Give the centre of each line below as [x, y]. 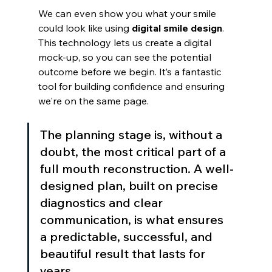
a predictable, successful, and [127, 236]
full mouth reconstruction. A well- [137, 168]
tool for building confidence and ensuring [132, 86]
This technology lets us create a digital [126, 42]
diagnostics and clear [103, 202]
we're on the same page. [93, 100]
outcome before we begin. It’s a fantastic [131, 71]
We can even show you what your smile [128, 13]
